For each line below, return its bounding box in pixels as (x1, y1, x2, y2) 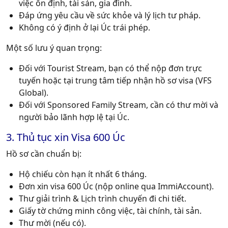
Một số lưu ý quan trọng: (6, 42, 102, 54)
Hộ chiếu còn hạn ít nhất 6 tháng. (19, 168, 147, 180)
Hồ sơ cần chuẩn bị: (6, 148, 81, 160)
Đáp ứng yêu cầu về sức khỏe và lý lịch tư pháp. (19, 10, 201, 21)
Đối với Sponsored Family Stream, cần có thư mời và (19, 99, 218, 111)
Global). (19, 87, 48, 99)
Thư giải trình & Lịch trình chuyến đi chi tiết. (19, 193, 186, 205)
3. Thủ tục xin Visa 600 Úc (6, 130, 125, 145)
